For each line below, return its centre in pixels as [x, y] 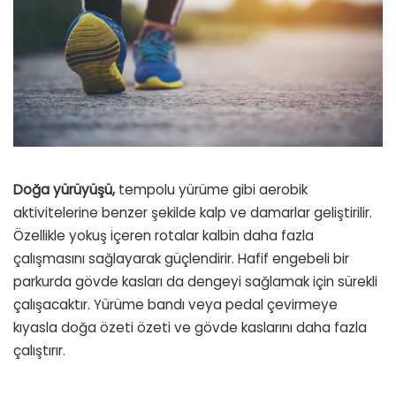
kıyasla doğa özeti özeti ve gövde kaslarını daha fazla [190, 327]
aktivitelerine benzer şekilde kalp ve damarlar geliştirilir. [193, 212]
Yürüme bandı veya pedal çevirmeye [216, 304]
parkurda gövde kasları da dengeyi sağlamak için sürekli [195, 281]
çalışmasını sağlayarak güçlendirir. [126, 258]
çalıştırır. [39, 350]
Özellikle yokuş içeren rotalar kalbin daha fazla [164, 235]
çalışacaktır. [53, 304]
